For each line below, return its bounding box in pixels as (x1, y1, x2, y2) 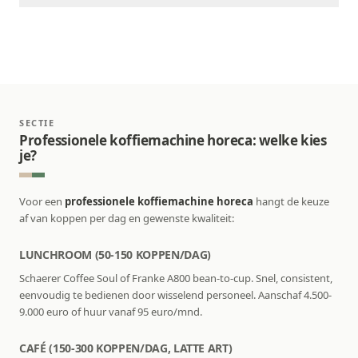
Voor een (19, 194, 65, 209)
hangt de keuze (253, 194, 329, 209)
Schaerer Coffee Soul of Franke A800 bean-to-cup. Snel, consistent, (19, 271, 332, 286)
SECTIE (19, 117, 55, 129)
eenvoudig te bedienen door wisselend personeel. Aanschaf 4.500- (19, 288, 332, 303)
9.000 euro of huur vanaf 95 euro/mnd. (19, 304, 202, 320)
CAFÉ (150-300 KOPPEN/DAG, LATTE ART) (19, 340, 233, 356)
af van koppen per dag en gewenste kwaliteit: (19, 211, 234, 226)
